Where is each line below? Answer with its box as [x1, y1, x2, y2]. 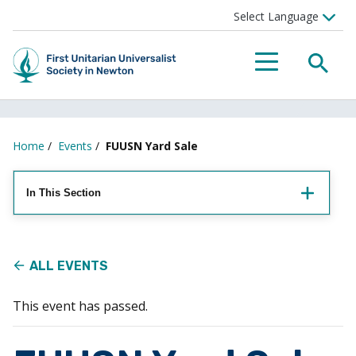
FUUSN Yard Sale [106, 138, 198, 153]
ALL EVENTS [29, 258, 108, 273]
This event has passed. [13, 297, 148, 315]
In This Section [26, 187, 101, 199]
